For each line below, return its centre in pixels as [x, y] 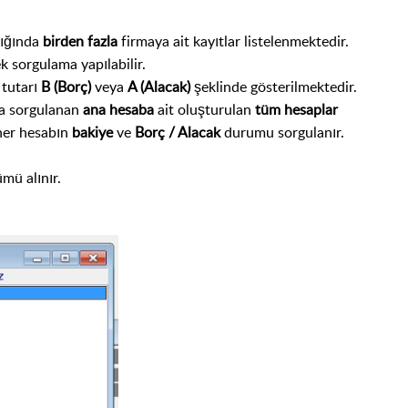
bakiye [92, 133]
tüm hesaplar [296, 110]
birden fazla [80, 41]
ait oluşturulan [204, 110]
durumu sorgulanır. [282, 133]
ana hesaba [117, 110]
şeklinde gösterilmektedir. [274, 87]
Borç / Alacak [178, 133]
